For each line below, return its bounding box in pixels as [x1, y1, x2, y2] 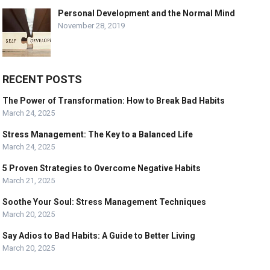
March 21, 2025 [2, 176, 55, 186]
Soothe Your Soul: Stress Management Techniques [2, 197, 207, 207]
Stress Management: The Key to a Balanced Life [2, 130, 193, 140]
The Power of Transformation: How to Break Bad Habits [2, 96, 225, 106]
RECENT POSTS [2, 73, 83, 86]
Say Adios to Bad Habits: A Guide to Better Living [2, 231, 196, 241]
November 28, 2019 [58, 21, 125, 31]
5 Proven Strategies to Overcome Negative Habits [2, 163, 201, 174]
